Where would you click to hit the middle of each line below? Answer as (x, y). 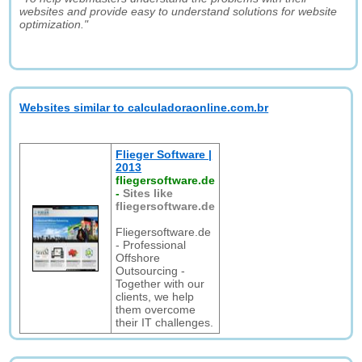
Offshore (138, 258)
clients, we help (155, 297)
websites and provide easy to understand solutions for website (179, 11)
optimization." (54, 24)
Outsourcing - (151, 271)
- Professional (151, 245)
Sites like (148, 193)
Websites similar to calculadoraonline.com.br (144, 107)
